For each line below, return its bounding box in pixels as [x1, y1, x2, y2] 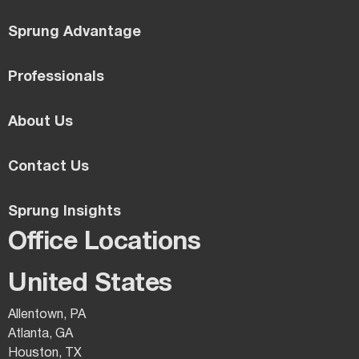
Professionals [8, 71, 104, 85]
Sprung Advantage [8, 26, 141, 40]
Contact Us [8, 160, 89, 175]
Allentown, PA [8, 309, 86, 321]
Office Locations [8, 231, 200, 255]
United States [8, 272, 172, 296]
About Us [8, 115, 73, 130]
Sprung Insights [8, 205, 121, 220]
